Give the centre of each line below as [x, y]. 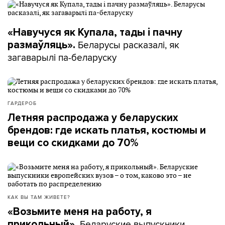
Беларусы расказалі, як [129, 45]
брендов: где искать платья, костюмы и [107, 130]
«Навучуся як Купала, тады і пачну [95, 32]
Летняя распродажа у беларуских [93, 118]
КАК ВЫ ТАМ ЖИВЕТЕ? [39, 197]
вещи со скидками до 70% [73, 143]
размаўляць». [43, 45]
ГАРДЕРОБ [22, 103]
